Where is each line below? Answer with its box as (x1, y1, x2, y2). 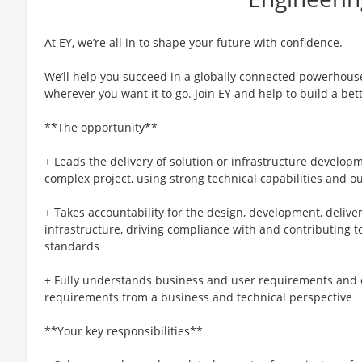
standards (44, 238, 99, 254)
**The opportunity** (44, 119, 158, 135)
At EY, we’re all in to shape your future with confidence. (44, 34, 343, 50)
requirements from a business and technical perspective (44, 288, 352, 305)
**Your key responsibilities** (44, 322, 203, 339)
